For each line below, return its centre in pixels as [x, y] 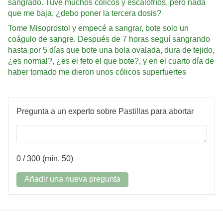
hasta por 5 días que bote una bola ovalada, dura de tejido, [111, 50]
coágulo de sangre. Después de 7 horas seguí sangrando [109, 39]
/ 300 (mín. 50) [47, 159]
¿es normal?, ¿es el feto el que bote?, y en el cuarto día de [111, 61]
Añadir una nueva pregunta [72, 179]
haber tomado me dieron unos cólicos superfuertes [97, 72]
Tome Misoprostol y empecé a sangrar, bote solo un [98, 28]
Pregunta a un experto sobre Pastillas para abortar [105, 111]
